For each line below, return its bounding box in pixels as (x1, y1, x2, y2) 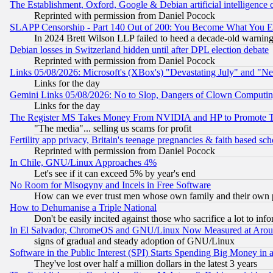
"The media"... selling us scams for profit (34, 123, 191, 134)
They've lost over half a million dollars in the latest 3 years (34, 258, 257, 269)
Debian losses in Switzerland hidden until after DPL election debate (10, 44, 269, 55)
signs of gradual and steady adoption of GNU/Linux (34, 236, 235, 247)
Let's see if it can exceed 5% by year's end (34, 168, 196, 179)
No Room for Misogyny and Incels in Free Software (10, 180, 211, 191)
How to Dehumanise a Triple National (10, 202, 157, 213)
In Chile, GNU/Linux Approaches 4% (10, 157, 157, 168)
